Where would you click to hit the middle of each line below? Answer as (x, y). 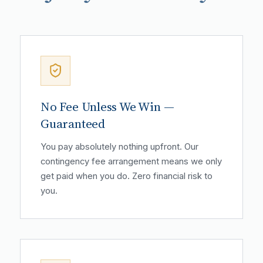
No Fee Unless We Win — (107, 106)
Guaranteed (73, 123)
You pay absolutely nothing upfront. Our (119, 146)
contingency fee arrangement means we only (131, 161)
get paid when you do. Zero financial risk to (127, 176)
